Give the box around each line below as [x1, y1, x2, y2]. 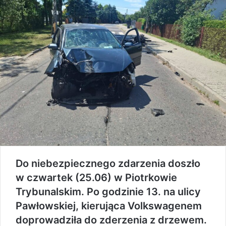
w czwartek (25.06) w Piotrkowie [16, 171, 177, 184]
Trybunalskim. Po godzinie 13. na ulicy [16, 185, 201, 198]
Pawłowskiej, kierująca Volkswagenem [16, 199, 202, 212]
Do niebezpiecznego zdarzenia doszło [16, 157, 200, 169]
